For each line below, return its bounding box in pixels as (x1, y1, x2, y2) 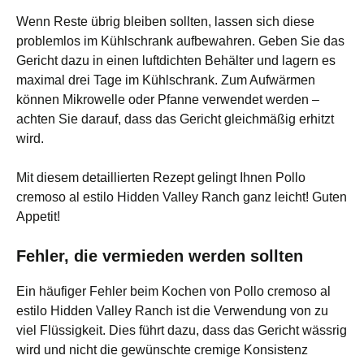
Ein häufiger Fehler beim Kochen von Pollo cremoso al (16, 284, 331, 298)
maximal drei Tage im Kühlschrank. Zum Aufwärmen (16, 72, 315, 87)
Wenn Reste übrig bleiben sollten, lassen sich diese (16, 14, 314, 28)
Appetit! (16, 209, 60, 223)
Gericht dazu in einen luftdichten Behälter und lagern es (16, 53, 336, 67)
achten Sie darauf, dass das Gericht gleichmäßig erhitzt (16, 111, 334, 126)
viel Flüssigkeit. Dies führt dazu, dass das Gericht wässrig (16, 323, 347, 337)
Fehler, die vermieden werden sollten (16, 246, 303, 265)
